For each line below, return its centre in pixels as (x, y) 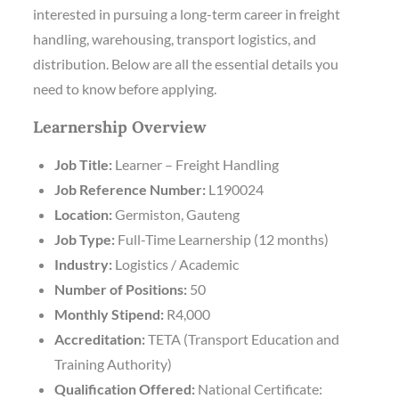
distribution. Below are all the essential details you (186, 63)
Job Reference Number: (130, 189)
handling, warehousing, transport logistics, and (175, 38)
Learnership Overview (120, 126)
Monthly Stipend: (110, 313)
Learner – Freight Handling (196, 164)
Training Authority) (114, 363)
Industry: (84, 264)
